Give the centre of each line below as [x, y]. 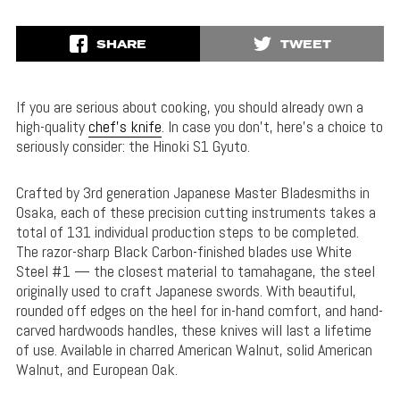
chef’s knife [125, 127]
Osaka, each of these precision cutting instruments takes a [196, 212]
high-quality [52, 127]
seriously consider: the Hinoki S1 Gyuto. [133, 146]
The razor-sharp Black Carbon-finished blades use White [183, 252]
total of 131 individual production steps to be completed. [187, 232]
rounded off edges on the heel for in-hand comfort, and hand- [199, 311]
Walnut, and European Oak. [96, 370]
